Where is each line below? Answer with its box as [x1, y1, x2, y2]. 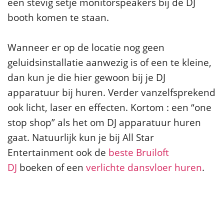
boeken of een [17, 160, 86, 173]
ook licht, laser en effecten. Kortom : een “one [7, 100, 211, 113]
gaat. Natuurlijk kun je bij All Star [7, 130, 154, 143]
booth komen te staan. [7, 10, 109, 23]
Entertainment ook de [7, 145, 108, 158]
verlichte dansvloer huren [86, 160, 202, 173]
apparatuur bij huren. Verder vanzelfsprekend [7, 85, 215, 98]
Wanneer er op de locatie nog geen [7, 40, 164, 53]
